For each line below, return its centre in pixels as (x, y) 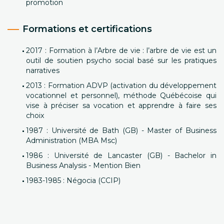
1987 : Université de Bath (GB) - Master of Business (121, 130)
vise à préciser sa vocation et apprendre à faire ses (121, 105)
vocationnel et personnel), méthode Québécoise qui (121, 95)
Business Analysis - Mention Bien (83, 165)
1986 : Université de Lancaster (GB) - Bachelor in (121, 155)
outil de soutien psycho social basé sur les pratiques (121, 60)
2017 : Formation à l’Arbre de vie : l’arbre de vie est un (121, 50)
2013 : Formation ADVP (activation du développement (121, 85)
